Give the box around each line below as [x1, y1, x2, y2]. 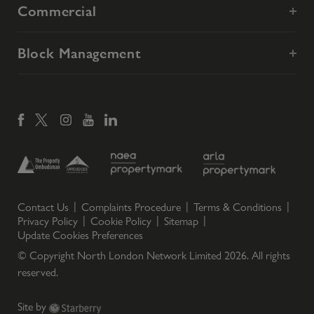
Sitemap [164, 214, 198, 228]
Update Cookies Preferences [18, 228, 143, 243]
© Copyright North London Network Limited [18, 249, 224, 263]
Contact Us [18, 200, 69, 214]
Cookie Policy [90, 214, 151, 228]
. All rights [247, 249, 290, 263]
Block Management [18, 45, 142, 62]
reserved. [18, 266, 58, 280]
